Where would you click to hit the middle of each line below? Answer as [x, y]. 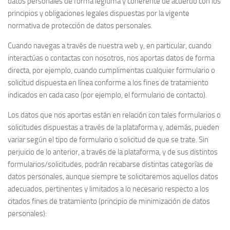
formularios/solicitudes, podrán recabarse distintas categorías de [110, 164]
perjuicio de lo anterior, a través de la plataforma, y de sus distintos [113, 152]
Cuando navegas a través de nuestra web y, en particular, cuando [110, 46]
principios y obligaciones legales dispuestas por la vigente [99, 13]
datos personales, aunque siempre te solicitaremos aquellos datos [113, 177]
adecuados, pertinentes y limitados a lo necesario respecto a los [108, 189]
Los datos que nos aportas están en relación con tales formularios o [114, 115]
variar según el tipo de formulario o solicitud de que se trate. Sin [108, 140]
